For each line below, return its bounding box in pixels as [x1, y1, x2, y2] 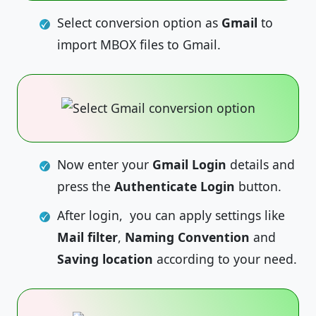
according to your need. [153, 250, 297, 267]
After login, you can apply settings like [57, 207, 285, 224]
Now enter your [57, 156, 152, 173]
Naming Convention [125, 229, 250, 245]
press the [57, 178, 114, 195]
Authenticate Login [114, 178, 235, 195]
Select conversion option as [57, 14, 221, 31]
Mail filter [57, 229, 118, 245]
